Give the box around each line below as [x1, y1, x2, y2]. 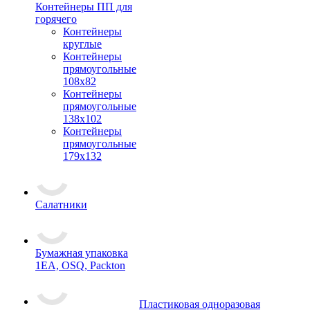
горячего [35, 13, 77, 25]
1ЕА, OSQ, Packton [35, 259, 125, 271]
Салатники [35, 199, 87, 210]
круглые [63, 38, 102, 50]
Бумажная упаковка [35, 247, 128, 259]
